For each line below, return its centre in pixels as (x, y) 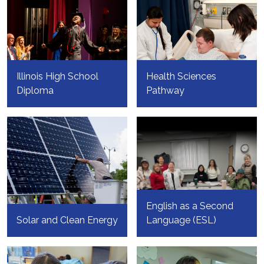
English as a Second (190, 206)
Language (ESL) (181, 220)
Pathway (165, 91)
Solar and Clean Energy (67, 220)
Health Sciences (181, 77)
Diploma (35, 91)
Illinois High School (57, 77)
